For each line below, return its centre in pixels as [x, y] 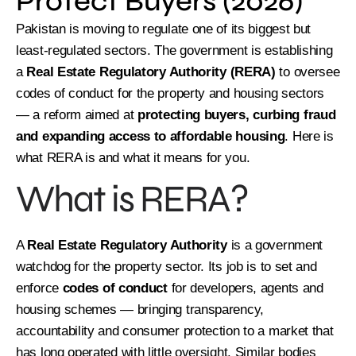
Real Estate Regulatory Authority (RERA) [151, 72]
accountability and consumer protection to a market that [175, 331]
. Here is [309, 136]
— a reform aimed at [77, 114]
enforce [39, 288]
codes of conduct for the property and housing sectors [170, 93]
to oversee [308, 72]
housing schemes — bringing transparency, [140, 309]
